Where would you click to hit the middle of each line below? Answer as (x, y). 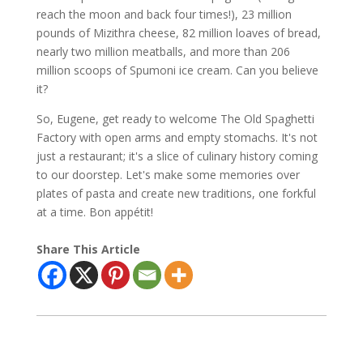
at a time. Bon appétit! (94, 212)
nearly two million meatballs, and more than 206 (163, 52)
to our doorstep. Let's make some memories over (168, 175)
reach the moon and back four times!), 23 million (164, 15)
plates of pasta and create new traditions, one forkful (176, 194)
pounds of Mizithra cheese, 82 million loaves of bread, (178, 33)
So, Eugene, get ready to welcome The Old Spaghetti (175, 119)
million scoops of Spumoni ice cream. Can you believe (177, 70)
